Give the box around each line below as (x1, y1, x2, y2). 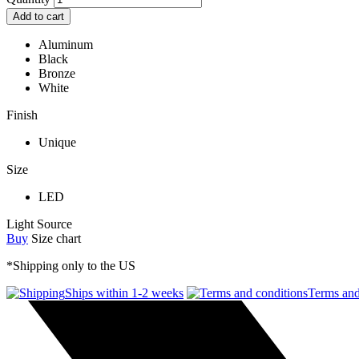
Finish (6, 107, 38, 122)
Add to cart (13, 10, 64, 22)
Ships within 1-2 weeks (65, 285, 184, 300)
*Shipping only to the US (6, 258, 135, 272)
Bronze (38, 66, 75, 80)
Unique (38, 135, 76, 149)
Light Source (6, 216, 72, 231)
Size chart (31, 231, 81, 245)
